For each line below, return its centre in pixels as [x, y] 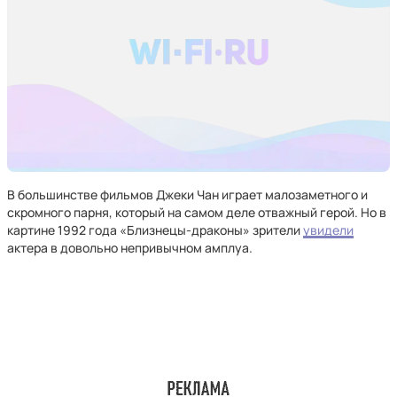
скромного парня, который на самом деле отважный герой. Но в [197, 212]
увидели [328, 230]
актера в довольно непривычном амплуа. [130, 248]
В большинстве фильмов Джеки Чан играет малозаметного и [187, 195]
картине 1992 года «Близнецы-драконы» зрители [155, 230]
